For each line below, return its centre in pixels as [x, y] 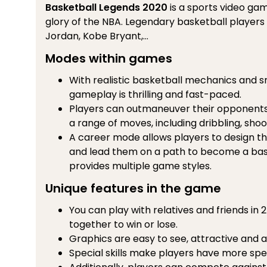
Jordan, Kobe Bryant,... [97, 36]
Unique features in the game [133, 188]
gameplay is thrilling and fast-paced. [155, 94]
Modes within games [109, 58]
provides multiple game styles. [140, 166]
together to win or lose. [123, 224]
